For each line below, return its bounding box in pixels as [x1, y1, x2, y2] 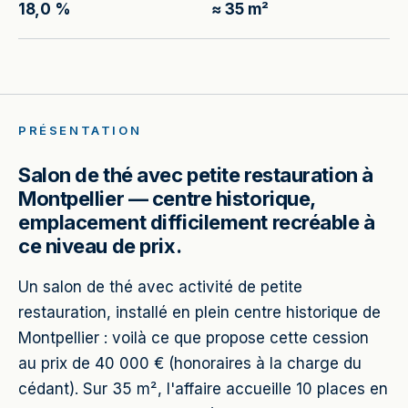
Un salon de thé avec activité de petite [18, 278, 302, 296]
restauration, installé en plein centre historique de [18, 303, 381, 321]
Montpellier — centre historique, [18, 187, 315, 210]
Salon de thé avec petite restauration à [18, 163, 373, 187]
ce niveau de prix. [18, 234, 182, 258]
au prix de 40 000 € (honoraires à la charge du [18, 354, 362, 372]
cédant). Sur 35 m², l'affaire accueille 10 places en [18, 380, 388, 398]
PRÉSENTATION [18, 123, 142, 138]
